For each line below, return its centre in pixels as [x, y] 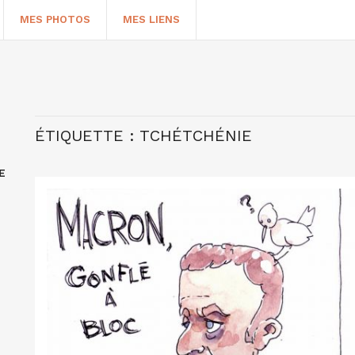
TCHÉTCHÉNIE [196, 136]
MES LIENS [151, 19]
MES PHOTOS [55, 19]
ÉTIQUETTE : [87, 136]
